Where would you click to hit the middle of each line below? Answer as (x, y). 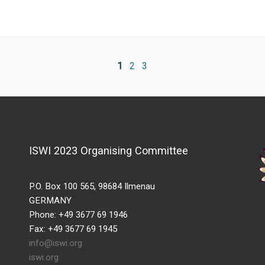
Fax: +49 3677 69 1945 (73, 229)
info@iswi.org (56, 243)
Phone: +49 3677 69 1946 (78, 215)
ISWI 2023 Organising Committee (109, 150)
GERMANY (50, 201)
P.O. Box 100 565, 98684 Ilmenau (92, 187)
